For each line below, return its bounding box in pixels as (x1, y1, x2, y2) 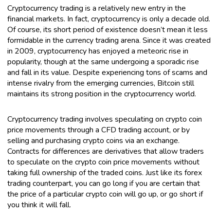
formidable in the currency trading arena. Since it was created (7, 35, 211, 46)
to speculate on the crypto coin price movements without (7, 156, 200, 167)
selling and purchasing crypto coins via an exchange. (7, 135, 180, 146)
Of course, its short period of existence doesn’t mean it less (7, 24, 208, 35)
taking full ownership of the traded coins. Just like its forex (7, 167, 202, 178)
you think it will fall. (7, 199, 71, 210)
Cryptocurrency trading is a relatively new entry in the (7, 2, 186, 14)
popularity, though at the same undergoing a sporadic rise (7, 56, 199, 67)
